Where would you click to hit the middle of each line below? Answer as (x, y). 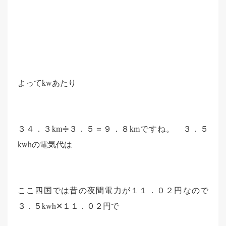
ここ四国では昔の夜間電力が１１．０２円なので (113, 190)
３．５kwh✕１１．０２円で (68, 206)
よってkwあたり (47, 82)
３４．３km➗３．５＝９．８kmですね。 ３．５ (113, 128)
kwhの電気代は (45, 144)
